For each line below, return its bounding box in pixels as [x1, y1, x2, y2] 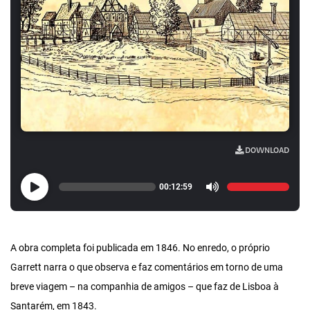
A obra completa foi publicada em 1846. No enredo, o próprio [10, 242, 270, 255]
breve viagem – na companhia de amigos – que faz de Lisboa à [10, 281, 279, 293]
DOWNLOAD [244, 147, 289, 156]
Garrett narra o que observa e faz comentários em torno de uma [10, 262, 283, 274]
